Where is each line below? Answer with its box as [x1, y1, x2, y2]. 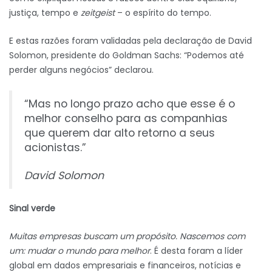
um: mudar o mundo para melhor [9, 245, 150, 257]
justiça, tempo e [9, 7, 81, 19]
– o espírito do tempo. [115, 7, 211, 19]
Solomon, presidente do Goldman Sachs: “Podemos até [9, 49, 244, 62]
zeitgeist [81, 7, 115, 19]
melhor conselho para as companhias [24, 111, 228, 126]
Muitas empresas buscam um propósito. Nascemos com [9, 230, 245, 243]
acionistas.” [24, 140, 86, 155]
